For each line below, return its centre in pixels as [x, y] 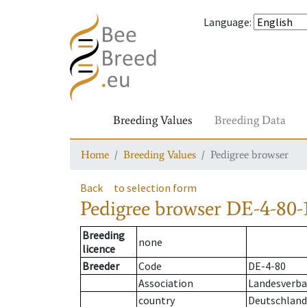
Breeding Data [250, 120]
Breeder [101, 266]
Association [166, 283]
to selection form [155, 188]
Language [226, 22]
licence [99, 249]
